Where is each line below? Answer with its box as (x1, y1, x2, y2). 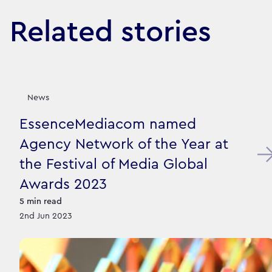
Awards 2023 (19, 177, 107, 192)
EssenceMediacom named (19, 117, 196, 132)
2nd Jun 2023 (19, 211, 72, 220)
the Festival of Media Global (19, 157, 208, 172)
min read (27, 197, 62, 206)
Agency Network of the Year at (19, 137, 228, 152)
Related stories (10, 18, 211, 47)
